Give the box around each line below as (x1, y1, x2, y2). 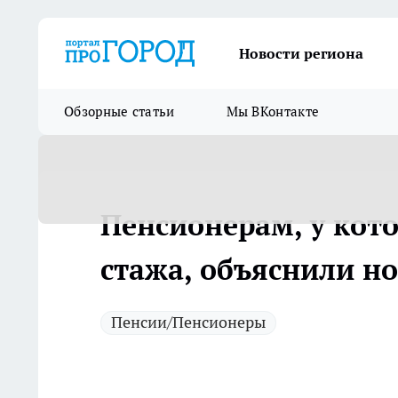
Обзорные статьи (64, 103, 175, 120)
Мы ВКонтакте (226, 103, 320, 120)
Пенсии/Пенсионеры (111, 312, 266, 332)
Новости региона (239, 44, 363, 62)
